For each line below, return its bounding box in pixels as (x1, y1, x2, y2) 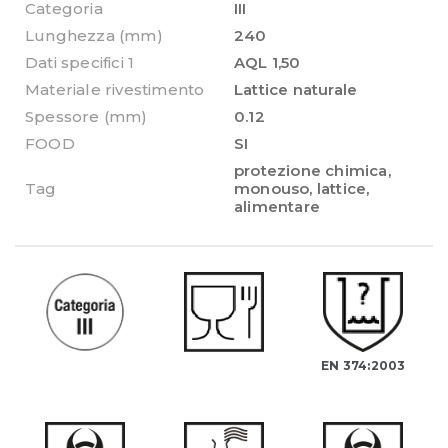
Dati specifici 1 (25, 52, 135, 72)
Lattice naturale (234, 79, 358, 99)
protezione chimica (234, 160, 388, 180)
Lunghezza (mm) (25, 25, 163, 45)
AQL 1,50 (234, 52, 301, 72)
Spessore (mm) (25, 106, 148, 126)
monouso (234, 178, 310, 198)
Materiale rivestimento (25, 79, 205, 99)
